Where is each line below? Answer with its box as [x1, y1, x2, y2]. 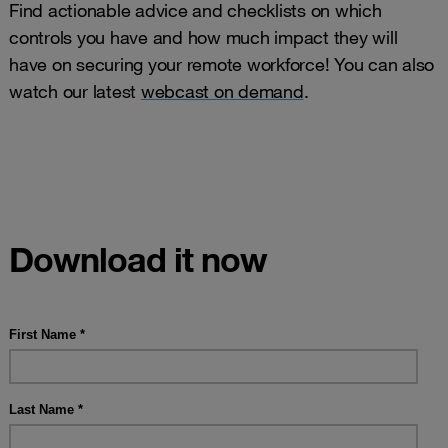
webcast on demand [140, 79, 304, 102]
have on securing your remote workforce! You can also [9, 52, 434, 75]
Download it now [9, 237, 267, 280]
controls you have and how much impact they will [9, 25, 398, 48]
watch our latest [9, 79, 141, 102]
